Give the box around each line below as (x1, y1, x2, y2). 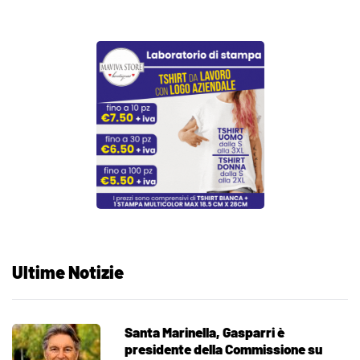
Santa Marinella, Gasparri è (125, 324, 284, 341)
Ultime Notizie (12, 261, 124, 283)
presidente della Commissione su (125, 341, 322, 358)
